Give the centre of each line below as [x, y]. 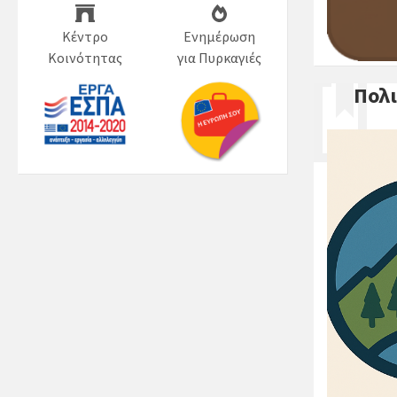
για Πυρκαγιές [220, 57]
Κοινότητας [85, 57]
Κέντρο [85, 36]
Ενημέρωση [220, 36]
